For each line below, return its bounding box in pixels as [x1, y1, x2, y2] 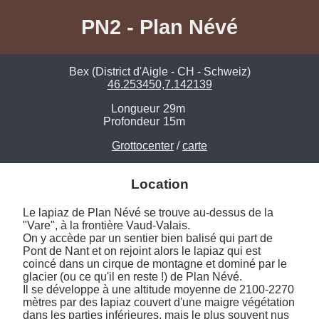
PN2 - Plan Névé [81, 15, 238, 38]
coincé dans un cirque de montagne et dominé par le [23, 257, 287, 270]
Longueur [111, 103, 159, 115]
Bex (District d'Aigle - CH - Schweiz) [68, 66, 251, 78]
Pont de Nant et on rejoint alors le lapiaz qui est [23, 244, 261, 257]
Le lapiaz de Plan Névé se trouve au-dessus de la [23, 206, 273, 219]
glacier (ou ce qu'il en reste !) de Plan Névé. [23, 270, 245, 283]
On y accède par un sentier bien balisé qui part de [23, 231, 273, 244]
